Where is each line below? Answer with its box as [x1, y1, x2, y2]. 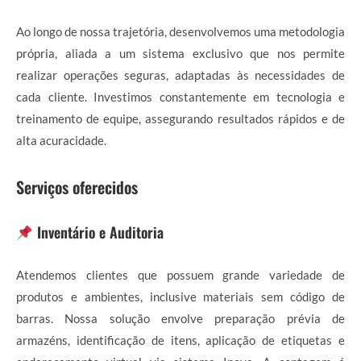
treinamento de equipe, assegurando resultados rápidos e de [16, 111, 345, 126]
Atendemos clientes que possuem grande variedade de [16, 268, 345, 282]
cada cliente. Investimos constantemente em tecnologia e [16, 89, 345, 104]
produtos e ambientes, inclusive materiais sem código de [16, 289, 345, 304]
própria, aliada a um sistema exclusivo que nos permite [16, 46, 345, 60]
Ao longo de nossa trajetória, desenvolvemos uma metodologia [16, 24, 345, 39]
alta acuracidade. [16, 133, 106, 147]
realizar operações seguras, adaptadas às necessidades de [16, 68, 345, 82]
